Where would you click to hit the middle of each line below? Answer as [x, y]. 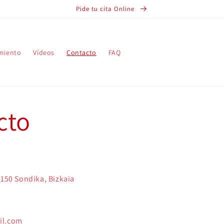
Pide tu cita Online [106, 9]
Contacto [81, 52]
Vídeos [44, 52]
